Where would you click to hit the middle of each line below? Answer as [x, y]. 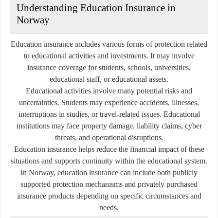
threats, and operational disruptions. [109, 137]
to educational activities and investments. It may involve [109, 55]
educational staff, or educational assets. [109, 79]
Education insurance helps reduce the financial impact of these [109, 149]
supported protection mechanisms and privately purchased [109, 184]
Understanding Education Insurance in [96, 8]
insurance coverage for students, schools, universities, [109, 67]
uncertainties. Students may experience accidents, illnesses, [109, 102]
